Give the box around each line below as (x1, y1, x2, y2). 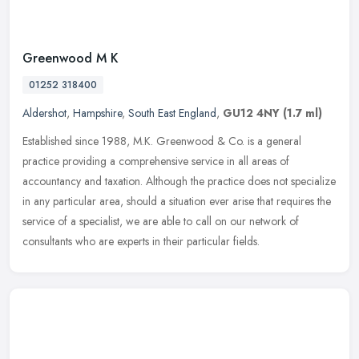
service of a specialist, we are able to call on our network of (22, 212, 299, 229)
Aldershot (22, 104, 67, 121)
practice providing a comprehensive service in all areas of (22, 152, 289, 169)
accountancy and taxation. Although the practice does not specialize (22, 172, 336, 189)
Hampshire (73, 104, 122, 121)
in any (22, 192, 50, 209)
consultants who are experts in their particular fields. (22, 232, 260, 249)
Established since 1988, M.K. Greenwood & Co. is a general (22, 132, 301, 149)
